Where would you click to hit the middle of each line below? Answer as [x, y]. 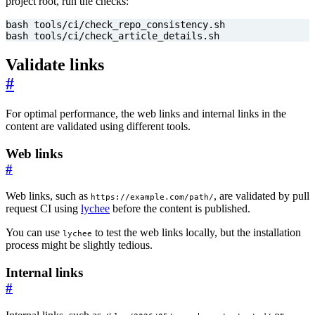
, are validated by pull [262, 196]
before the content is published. [180, 209]
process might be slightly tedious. [79, 245]
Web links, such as [48, 196]
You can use [34, 233]
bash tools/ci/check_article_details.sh [112, 36]
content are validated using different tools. [98, 126]
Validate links [55, 65]
